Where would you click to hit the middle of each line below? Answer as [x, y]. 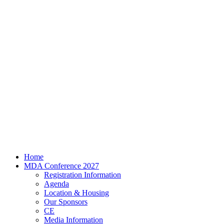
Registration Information [82, 175]
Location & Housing [76, 193]
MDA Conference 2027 [61, 166]
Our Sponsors [66, 202]
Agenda [56, 184]
